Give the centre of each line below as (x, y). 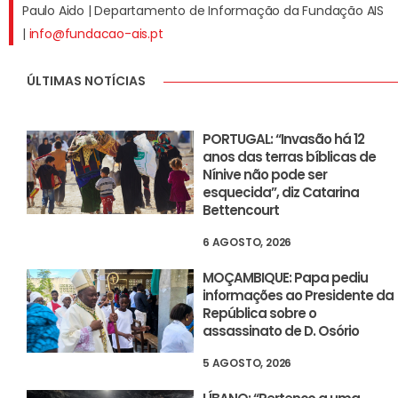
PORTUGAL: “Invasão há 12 (284, 139)
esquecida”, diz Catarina (281, 193)
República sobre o (260, 314)
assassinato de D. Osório (281, 331)
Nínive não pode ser (265, 175)
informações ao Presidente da (298, 296)
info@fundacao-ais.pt (96, 34)
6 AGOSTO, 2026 (247, 243)
